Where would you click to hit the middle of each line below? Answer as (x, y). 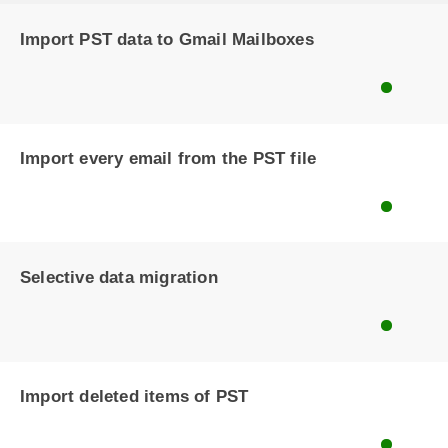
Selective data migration (119, 277)
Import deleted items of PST (134, 396)
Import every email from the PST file (168, 158)
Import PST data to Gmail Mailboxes (167, 39)
